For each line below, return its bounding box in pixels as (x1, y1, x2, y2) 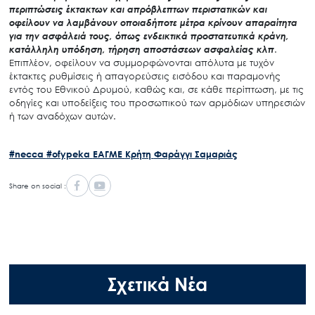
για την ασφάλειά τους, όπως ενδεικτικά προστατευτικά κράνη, (8, 30, 289, 41)
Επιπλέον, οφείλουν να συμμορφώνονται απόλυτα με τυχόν (8, 56, 274, 68)
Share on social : (8, 181, 66, 190)
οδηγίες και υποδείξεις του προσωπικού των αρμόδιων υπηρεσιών (8, 96, 305, 108)
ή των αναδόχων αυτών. (8, 110, 116, 122)
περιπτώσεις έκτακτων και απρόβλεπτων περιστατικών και (8, 3, 267, 15)
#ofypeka (46, 148, 93, 160)
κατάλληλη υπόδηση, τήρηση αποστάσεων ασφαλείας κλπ (8, 43, 274, 55)
